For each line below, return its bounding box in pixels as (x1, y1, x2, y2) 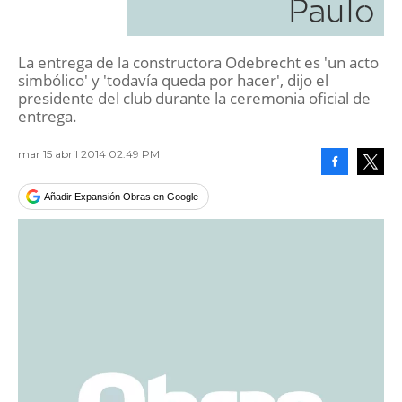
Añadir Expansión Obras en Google (44, 191, 198, 202)
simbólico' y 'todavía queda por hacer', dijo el (18, 70, 328, 91)
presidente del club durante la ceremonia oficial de (18, 88, 371, 109)
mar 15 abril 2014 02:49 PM (18, 147, 160, 161)
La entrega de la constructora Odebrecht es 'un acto (18, 52, 379, 73)
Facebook (335, 183, 376, 194)
